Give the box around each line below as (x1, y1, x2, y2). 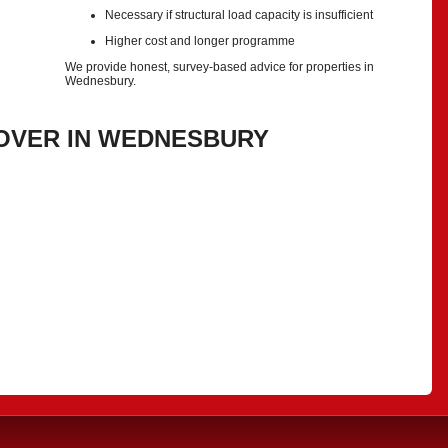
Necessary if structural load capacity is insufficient (105, 8, 373, 22)
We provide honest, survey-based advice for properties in (65, 60, 374, 74)
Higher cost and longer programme (105, 34, 295, 48)
